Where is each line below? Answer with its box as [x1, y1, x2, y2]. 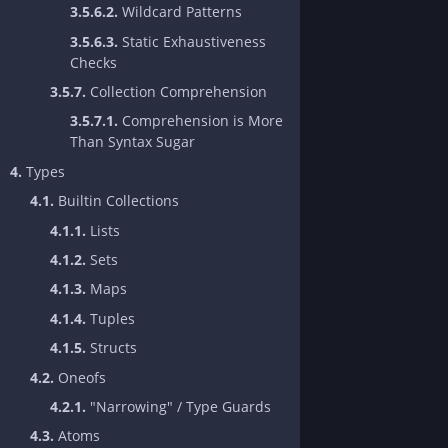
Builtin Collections [54, 191, 179, 211]
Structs [86, 338, 137, 358]
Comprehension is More [118, 111, 283, 131]
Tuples [86, 308, 135, 328]
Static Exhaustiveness [118, 31, 266, 51]
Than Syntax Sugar [70, 132, 195, 152]
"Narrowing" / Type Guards [86, 396, 271, 416]
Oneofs [54, 367, 106, 387]
